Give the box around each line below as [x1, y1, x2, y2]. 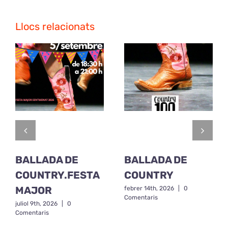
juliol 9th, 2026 [15, 200, 58, 208]
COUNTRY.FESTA [15, 168, 99, 181]
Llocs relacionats [15, 20, 95, 33]
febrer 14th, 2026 [124, 185, 174, 192]
